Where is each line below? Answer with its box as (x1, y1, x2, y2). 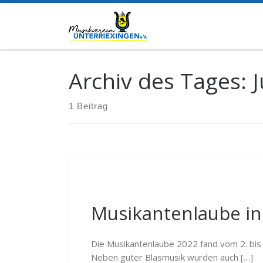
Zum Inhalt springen (16, 11, 96, 23)
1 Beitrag (69, 100, 108, 111)
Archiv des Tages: (69, 65, 252, 96)
